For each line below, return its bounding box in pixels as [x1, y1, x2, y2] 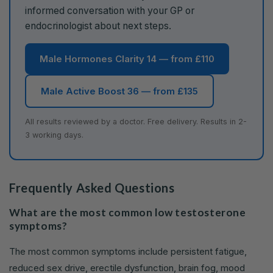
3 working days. [25, 130, 83, 140]
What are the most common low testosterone [9, 206, 246, 219]
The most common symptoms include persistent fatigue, [9, 246, 247, 258]
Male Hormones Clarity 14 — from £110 [40, 53, 214, 65]
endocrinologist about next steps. [25, 20, 171, 32]
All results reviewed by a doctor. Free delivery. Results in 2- [25, 117, 247, 127]
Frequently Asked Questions [9, 180, 175, 196]
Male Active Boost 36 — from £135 [41, 85, 198, 97]
